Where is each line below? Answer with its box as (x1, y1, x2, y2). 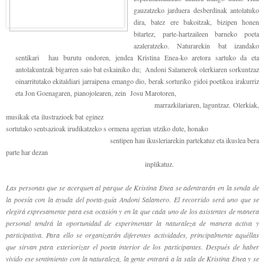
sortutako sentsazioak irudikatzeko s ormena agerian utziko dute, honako (6, 123, 259, 133)
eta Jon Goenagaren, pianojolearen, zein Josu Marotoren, (15, 88, 259, 98)
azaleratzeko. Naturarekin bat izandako (133, 40, 259, 50)
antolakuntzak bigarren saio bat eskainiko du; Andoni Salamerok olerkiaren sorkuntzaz (15, 64, 259, 74)
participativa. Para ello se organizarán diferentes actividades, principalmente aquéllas (6, 230, 259, 240)
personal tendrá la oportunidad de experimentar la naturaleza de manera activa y (6, 218, 259, 228)
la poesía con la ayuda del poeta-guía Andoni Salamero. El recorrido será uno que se (6, 194, 259, 204)
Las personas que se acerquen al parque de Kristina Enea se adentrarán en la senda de (6, 182, 259, 192)
